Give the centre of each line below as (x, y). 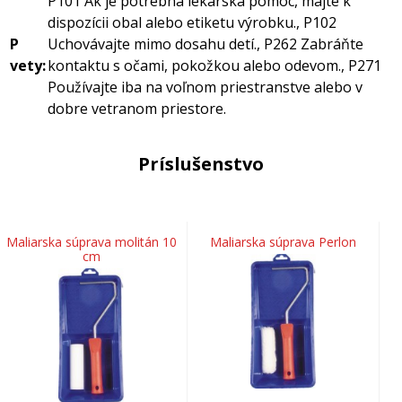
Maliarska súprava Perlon (283, 242)
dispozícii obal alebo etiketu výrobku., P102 (192, 22)
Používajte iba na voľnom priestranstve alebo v (205, 87)
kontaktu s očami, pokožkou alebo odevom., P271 (214, 66)
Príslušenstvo (201, 164)
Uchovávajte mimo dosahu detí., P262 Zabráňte (205, 44)
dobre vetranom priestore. (137, 109)
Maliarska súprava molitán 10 (91, 242)
